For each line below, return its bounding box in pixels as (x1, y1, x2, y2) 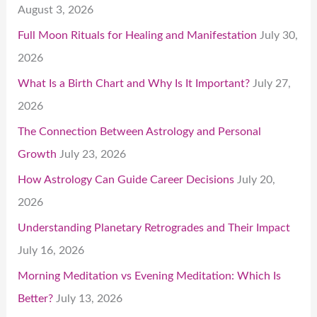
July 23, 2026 (59, 149, 127, 161)
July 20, (237, 174, 276, 186)
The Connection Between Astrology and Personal (18, 126, 262, 138)
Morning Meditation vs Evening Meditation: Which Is (18, 270, 282, 282)
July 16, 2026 (18, 245, 85, 257)
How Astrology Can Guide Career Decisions (18, 174, 235, 186)
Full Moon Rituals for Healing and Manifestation (18, 30, 258, 41)
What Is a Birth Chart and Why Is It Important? (18, 78, 250, 90)
